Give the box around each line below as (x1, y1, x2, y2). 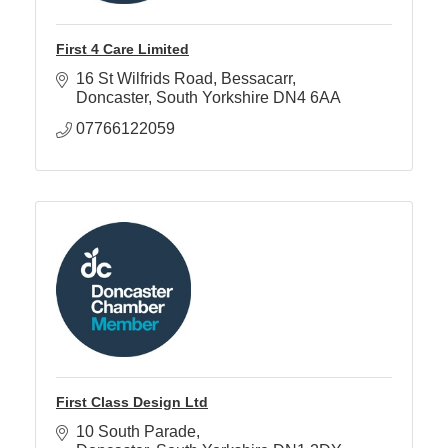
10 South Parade (76, 423, 196, 441)
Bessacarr (221, 70, 292, 88)
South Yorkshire (156, 89, 269, 107)
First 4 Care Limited (56, 41, 189, 58)
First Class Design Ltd (56, 394, 208, 411)
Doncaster (76, 89, 148, 107)
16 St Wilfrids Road (76, 70, 213, 88)
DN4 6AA (273, 89, 341, 107)
